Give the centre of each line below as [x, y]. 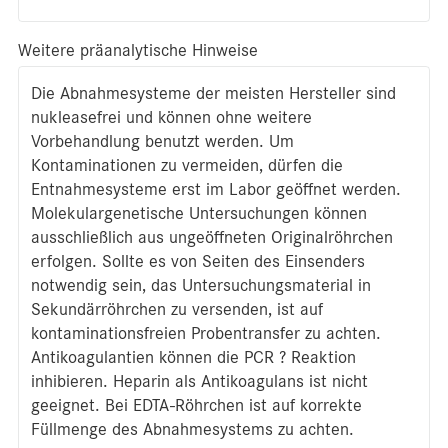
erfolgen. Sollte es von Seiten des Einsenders [198, 261]
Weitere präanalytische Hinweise [138, 50]
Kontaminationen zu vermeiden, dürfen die [187, 165]
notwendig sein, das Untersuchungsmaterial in [201, 285]
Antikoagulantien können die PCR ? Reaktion [193, 357]
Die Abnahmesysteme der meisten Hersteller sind [213, 93]
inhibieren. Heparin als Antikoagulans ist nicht [199, 381]
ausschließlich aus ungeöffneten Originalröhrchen [212, 237]
